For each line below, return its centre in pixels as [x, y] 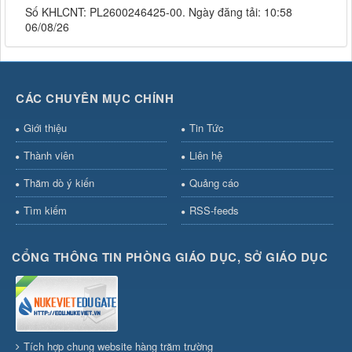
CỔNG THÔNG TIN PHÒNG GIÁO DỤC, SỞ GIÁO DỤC [170, 257]
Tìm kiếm [45, 211]
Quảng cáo [214, 183]
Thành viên [49, 156]
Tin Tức [206, 128]
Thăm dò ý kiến [59, 183]
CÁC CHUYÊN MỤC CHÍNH [95, 99]
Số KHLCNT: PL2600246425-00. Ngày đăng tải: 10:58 [159, 12]
